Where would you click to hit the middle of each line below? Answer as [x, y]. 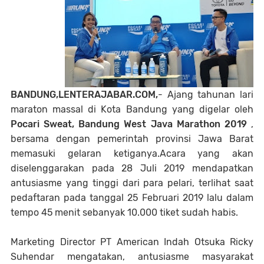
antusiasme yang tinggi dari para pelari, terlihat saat [132, 183]
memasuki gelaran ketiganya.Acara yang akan [132, 154]
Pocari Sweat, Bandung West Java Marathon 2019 [131, 124]
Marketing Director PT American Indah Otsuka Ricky [132, 242]
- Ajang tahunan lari [206, 95]
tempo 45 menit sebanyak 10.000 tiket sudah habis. [124, 212]
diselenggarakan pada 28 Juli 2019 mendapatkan [132, 168]
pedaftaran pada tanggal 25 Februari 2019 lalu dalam [132, 198]
